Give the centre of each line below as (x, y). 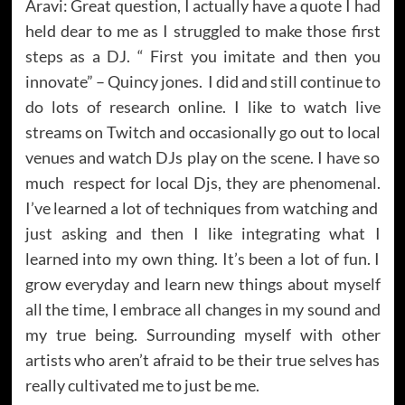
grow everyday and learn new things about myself (202, 283)
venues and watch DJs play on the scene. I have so (202, 157)
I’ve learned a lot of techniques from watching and (202, 207)
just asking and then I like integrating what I (202, 233)
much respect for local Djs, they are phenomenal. (202, 182)
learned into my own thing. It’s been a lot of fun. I (202, 258)
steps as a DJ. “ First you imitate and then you (202, 56)
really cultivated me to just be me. (142, 385)
